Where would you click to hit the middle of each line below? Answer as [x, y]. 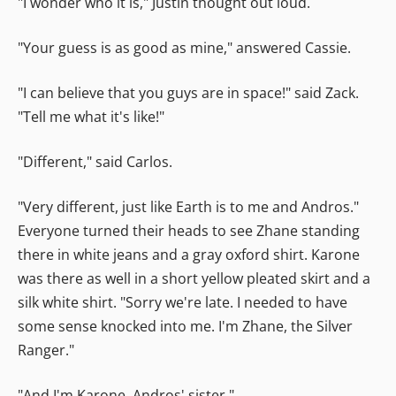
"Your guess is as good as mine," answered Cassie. [184, 47]
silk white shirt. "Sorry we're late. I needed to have [183, 302]
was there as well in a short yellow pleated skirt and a [194, 278]
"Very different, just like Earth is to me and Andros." [188, 206]
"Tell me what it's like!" [91, 116]
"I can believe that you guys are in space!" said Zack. [188, 92]
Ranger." [46, 350]
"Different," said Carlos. [95, 161]
